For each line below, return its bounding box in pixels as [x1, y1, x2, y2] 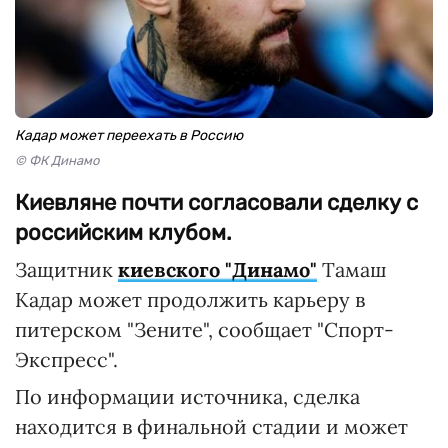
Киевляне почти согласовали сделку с [15, 189, 418, 216]
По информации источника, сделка [15, 384, 360, 409]
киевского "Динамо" [118, 257, 317, 282]
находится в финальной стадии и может [15, 414, 408, 439]
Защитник [15, 257, 118, 282]
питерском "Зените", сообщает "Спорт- [15, 317, 394, 342]
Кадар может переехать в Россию [15, 127, 243, 144]
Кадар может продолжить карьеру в [15, 287, 365, 312]
